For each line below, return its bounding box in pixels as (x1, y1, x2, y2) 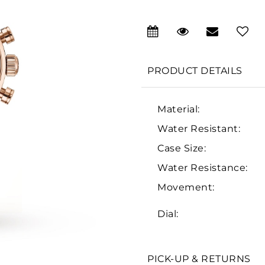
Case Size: (157, 142, 206, 154)
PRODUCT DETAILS (147, 64, 243, 76)
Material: (157, 103, 200, 115)
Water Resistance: (157, 161, 248, 173)
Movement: (157, 181, 215, 193)
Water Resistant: (157, 122, 240, 134)
